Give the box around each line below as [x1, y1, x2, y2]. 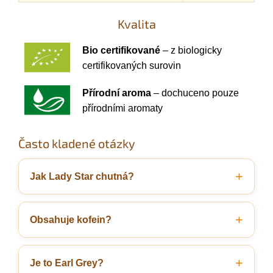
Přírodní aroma [82, 87, 151, 98]
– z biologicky [160, 44, 222, 55]
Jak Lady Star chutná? [30, 171, 134, 182]
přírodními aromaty [82, 102, 163, 113]
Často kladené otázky [18, 135, 135, 151]
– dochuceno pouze [151, 87, 239, 98]
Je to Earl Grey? [30, 257, 104, 268]
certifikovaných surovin [82, 60, 181, 71]
